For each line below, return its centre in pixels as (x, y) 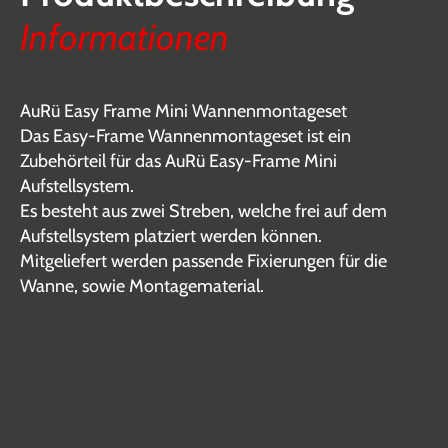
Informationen (124, 37)
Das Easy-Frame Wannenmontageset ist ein (185, 136)
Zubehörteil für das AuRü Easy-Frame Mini (178, 161)
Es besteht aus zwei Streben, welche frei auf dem (203, 211)
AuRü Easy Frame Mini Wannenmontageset (183, 111)
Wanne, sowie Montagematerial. (142, 286)
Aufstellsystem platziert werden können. (171, 236)
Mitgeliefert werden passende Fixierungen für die (203, 261)
